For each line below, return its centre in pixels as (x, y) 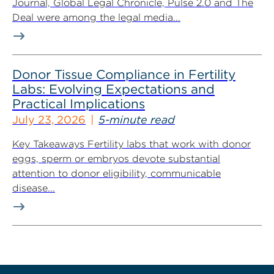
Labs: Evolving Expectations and (113, 89)
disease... (34, 188)
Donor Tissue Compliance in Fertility (124, 74)
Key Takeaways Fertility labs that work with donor (131, 144)
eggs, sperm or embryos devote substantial (116, 159)
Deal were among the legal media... (96, 17)
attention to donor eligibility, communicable (117, 173)
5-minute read (137, 120)
